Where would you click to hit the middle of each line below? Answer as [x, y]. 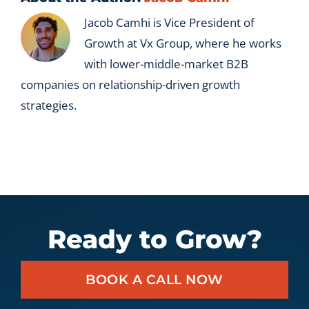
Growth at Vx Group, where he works [183, 43]
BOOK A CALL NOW [154, 280]
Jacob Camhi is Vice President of [169, 23]
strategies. [49, 106]
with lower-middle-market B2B [166, 64]
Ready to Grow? [154, 240]
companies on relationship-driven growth [130, 85]
